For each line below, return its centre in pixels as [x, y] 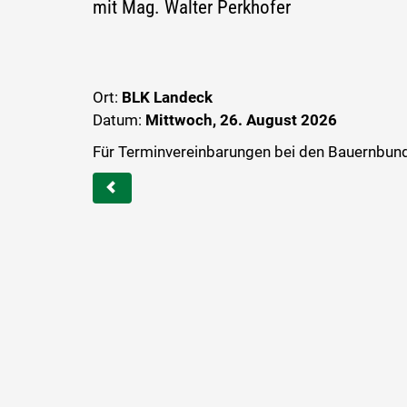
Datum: [119, 119]
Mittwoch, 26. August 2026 [241, 119]
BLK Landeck [167, 97]
